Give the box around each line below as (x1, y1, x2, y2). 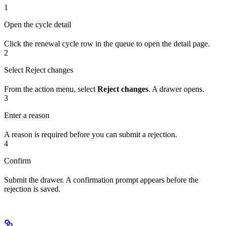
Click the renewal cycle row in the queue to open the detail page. (4, 39, 210, 48)
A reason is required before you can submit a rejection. (4, 130, 177, 139)
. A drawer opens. (148, 84, 204, 93)
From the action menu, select (4, 84, 97, 93)
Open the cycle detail (4, 20, 71, 29)
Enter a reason (4, 110, 49, 120)
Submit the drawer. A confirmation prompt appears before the (4, 175, 198, 184)
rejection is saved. (4, 184, 61, 193)
